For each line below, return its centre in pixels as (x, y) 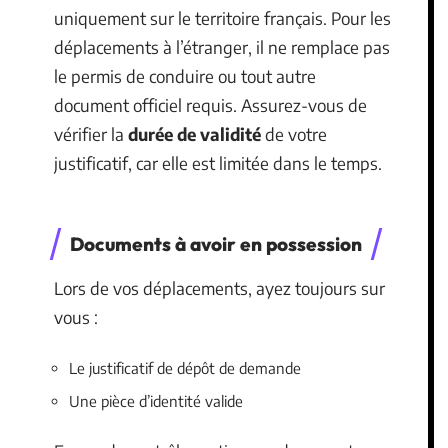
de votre (294, 133)
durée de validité (194, 133)
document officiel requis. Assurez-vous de (210, 104)
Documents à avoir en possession (216, 244)
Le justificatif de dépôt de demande (185, 367)
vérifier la (91, 133)
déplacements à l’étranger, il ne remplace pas (222, 46)
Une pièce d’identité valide (156, 401)
